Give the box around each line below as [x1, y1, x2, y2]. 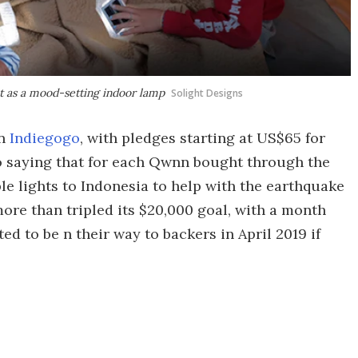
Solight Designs [171, 86, 243, 100]
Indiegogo [10, 129, 80, 147]
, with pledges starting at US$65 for [80, 129, 325, 147]
